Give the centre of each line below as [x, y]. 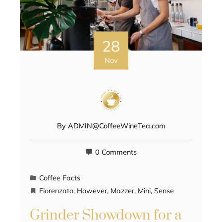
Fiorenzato [56, 191]
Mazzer [122, 191]
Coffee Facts [60, 178]
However [92, 191]
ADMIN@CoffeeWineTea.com [116, 126]
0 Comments [116, 152]
